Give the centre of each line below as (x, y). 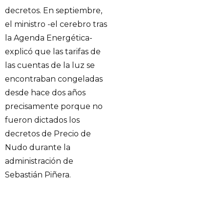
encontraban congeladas (54, 79)
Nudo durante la (38, 148)
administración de (39, 161)
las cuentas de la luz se (50, 66)
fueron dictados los (42, 120)
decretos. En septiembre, (54, 11)
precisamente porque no (54, 107)
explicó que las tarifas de (53, 52)
